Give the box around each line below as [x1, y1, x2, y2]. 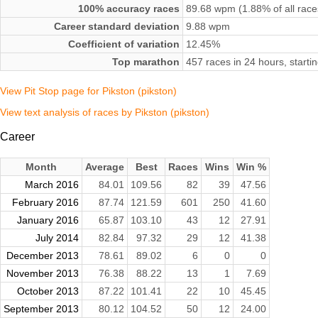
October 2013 [17, 285, 79, 297]
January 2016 [17, 214, 79, 226]
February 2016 [12, 196, 79, 208]
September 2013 [4, 302, 79, 314]
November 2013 [6, 267, 79, 279]
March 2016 [25, 178, 79, 190]
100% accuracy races [78, 3, 180, 15]
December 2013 [6, 249, 79, 261]
